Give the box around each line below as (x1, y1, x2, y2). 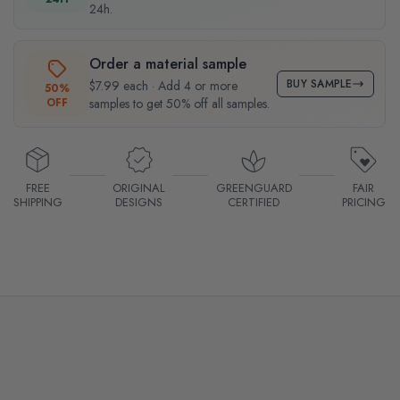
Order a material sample (88, 53, 246, 74)
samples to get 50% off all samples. (88, 94, 270, 112)
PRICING (341, 193, 386, 211)
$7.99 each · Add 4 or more (88, 76, 237, 95)
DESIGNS (115, 193, 163, 211)
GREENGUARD (215, 179, 292, 196)
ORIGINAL (112, 179, 166, 196)
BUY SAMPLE (286, 75, 352, 92)
